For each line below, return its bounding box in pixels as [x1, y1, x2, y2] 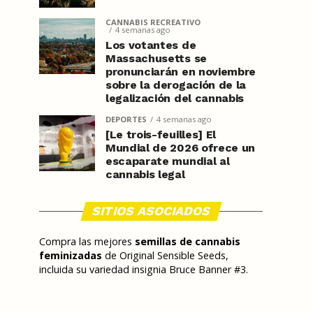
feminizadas [39, 249, 102, 262]
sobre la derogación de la [105, 78, 246, 92]
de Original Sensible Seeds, [102, 249, 228, 262]
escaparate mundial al [105, 154, 230, 168]
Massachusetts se [105, 52, 207, 65]
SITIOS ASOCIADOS [89, 204, 212, 218]
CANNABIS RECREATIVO [105, 17, 201, 27]
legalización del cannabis [105, 92, 244, 105]
